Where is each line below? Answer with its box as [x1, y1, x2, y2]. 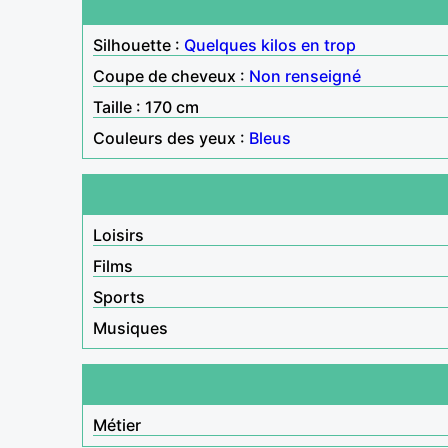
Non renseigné [249, 65, 361, 86]
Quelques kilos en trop [184, 34, 356, 55]
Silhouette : [93, 34, 184, 55]
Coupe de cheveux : [93, 65, 249, 86]
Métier [93, 414, 141, 435]
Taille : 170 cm [93, 96, 199, 117]
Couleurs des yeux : [93, 127, 249, 148]
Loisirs [93, 224, 144, 245]
